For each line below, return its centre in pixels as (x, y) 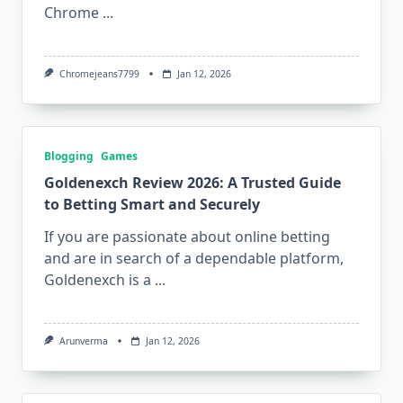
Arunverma (83, 341)
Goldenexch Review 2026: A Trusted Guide (193, 183)
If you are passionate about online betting (187, 237)
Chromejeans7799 (99, 74)
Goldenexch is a (98, 280)
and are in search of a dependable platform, (194, 259)
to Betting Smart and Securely (152, 205)
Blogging (69, 157)
